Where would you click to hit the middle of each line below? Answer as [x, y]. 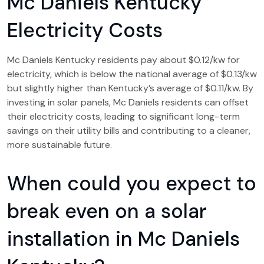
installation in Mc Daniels [123, 239]
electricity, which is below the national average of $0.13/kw [132, 74]
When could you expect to [132, 184]
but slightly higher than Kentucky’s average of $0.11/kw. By [130, 88]
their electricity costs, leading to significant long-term [123, 116]
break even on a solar [107, 211]
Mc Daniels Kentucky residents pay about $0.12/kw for [123, 60]
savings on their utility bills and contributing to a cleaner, [129, 131]
